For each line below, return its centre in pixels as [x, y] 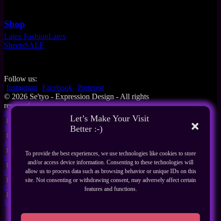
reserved [17, 105]
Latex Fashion [26, 36]
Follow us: [20, 78]
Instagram [22, 87]
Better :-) [87, 129]
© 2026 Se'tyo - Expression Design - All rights [76, 96]
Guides [12, 172]
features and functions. [110, 189]
